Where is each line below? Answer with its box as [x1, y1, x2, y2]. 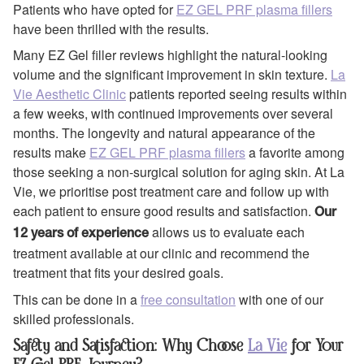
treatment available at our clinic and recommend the [13, 244, 310, 263]
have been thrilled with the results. [13, 19, 209, 38]
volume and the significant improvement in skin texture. [13, 65, 331, 84]
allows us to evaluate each [149, 223, 305, 242]
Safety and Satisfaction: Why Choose [13, 334, 248, 355]
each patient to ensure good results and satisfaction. [13, 201, 314, 221]
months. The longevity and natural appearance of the [13, 123, 315, 143]
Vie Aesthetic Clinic [13, 84, 126, 104]
